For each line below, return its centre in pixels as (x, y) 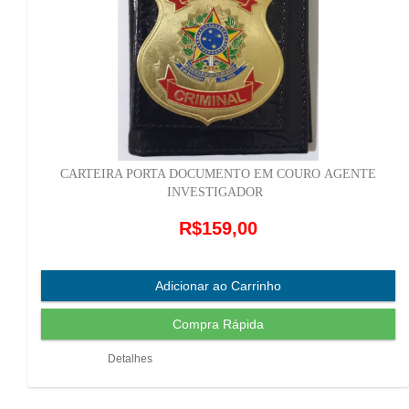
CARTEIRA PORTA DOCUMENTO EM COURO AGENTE (218, 173)
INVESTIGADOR (218, 192)
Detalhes (130, 359)
